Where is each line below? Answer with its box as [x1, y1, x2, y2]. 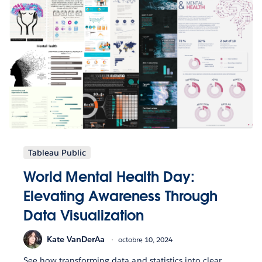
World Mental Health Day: [23, 168, 195, 187]
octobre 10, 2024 [118, 234, 173, 244]
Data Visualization [23, 206, 144, 225]
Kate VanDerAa [47, 233, 105, 244]
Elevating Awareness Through [23, 187, 218, 206]
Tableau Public [28, 147, 86, 158]
